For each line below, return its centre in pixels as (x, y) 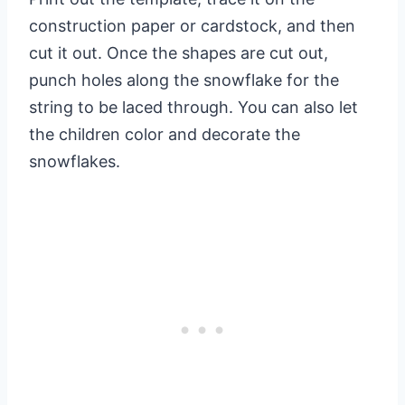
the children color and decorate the (165, 135)
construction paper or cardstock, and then (192, 26)
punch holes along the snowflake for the (184, 80)
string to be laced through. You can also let (193, 108)
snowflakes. (75, 162)
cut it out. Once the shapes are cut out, (179, 53)
